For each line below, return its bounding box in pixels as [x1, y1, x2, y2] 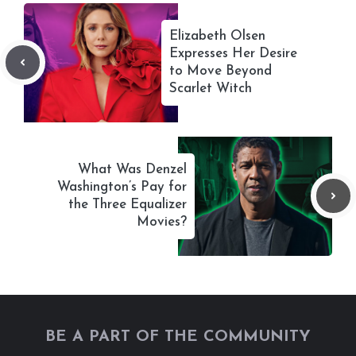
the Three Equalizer [68, 197, 187, 211]
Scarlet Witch [169, 81, 252, 95]
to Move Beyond [169, 64, 272, 78]
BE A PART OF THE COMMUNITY [45, 328, 311, 345]
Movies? [137, 215, 187, 229]
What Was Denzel [78, 162, 187, 176]
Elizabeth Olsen [169, 29, 265, 43]
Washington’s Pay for [57, 180, 187, 194]
